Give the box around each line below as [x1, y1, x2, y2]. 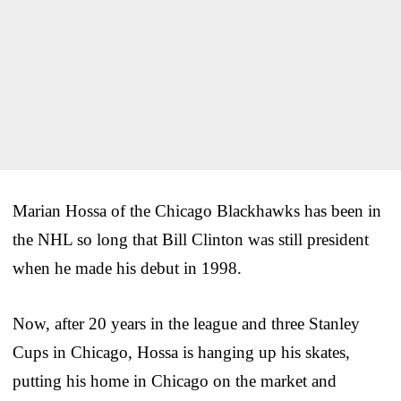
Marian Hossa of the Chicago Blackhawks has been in [13, 200, 381, 220]
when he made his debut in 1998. [13, 258, 242, 277]
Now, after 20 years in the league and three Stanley [13, 313, 360, 333]
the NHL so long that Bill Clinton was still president [13, 229, 369, 249]
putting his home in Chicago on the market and [13, 371, 337, 390]
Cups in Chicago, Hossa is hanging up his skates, [13, 342, 350, 362]
